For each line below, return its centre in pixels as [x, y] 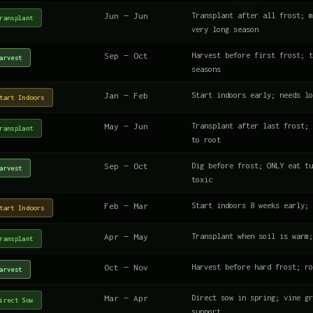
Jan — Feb [126, 95]
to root [206, 139]
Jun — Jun [126, 15]
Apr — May [126, 236]
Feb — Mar [126, 205]
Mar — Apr [126, 298]
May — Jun [126, 126]
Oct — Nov [126, 267]
